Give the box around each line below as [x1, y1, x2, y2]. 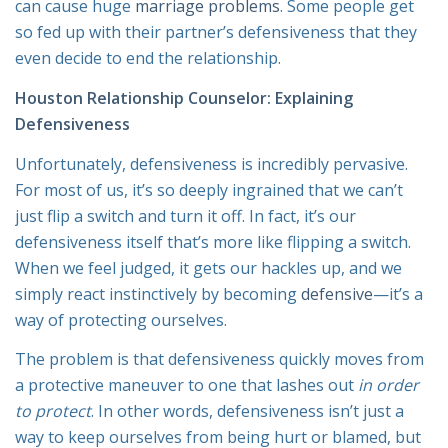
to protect [15, 400, 91, 423]
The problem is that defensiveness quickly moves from [15, 348, 424, 371]
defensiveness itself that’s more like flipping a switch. [15, 230, 411, 253]
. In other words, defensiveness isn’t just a [91, 400, 404, 423]
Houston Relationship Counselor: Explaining [15, 86, 353, 109]
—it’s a [373, 282, 423, 305]
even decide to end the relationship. [15, 47, 281, 70]
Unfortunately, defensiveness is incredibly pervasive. [15, 152, 408, 175]
